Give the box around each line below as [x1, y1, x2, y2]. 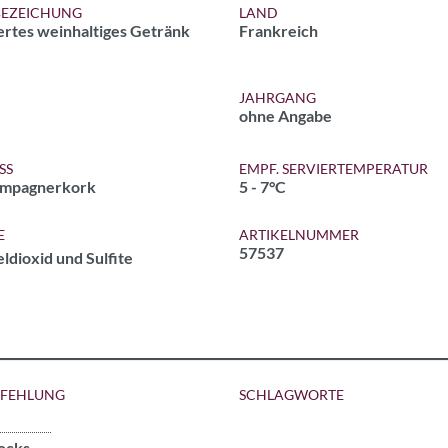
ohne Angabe [239, 106, 332, 125]
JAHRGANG [239, 89, 316, 106]
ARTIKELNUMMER [239, 226, 359, 243]
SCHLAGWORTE [239, 386, 344, 403]
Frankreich [239, 21, 318, 40]
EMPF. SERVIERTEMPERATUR [239, 160, 428, 177]
